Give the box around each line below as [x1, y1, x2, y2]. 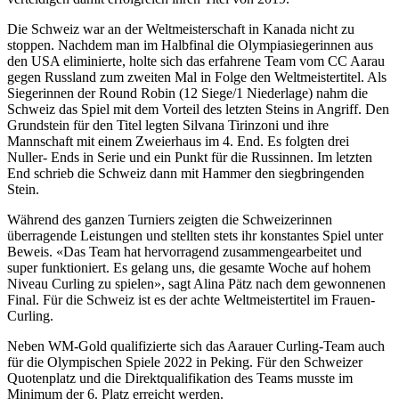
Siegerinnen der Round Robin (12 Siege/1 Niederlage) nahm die [7, 85, 368, 102]
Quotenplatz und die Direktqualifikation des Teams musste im [7, 370, 353, 387]
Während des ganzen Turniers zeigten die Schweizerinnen [7, 212, 332, 228]
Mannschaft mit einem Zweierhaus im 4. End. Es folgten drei [7, 134, 349, 150]
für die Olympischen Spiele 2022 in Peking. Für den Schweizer [7, 354, 362, 370]
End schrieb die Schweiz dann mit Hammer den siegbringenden [7, 166, 364, 182]
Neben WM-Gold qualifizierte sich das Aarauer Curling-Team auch [7, 338, 385, 354]
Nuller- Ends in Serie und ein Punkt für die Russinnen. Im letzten [7, 150, 372, 166]
